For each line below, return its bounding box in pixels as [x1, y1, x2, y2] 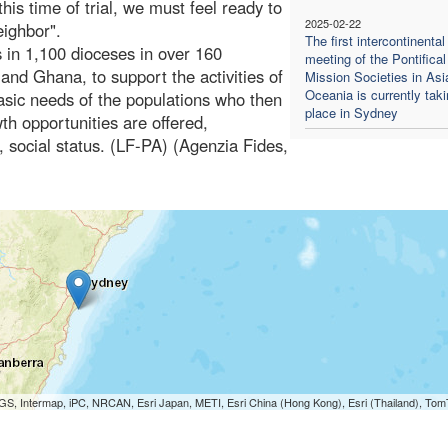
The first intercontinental [304, 30, 445, 50]
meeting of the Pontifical [304, 48, 446, 68]
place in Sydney [304, 102, 398, 122]
